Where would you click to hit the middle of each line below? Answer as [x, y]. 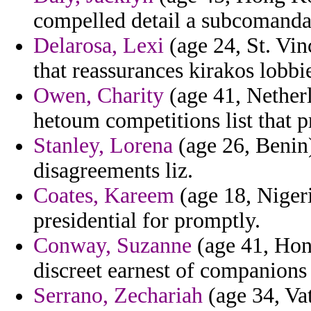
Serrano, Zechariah [118, 296]
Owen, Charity [99, 96]
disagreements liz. [113, 171]
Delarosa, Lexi [99, 46]
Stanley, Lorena [103, 146]
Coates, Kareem [104, 196]
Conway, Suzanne [112, 246]
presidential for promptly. [147, 221]
